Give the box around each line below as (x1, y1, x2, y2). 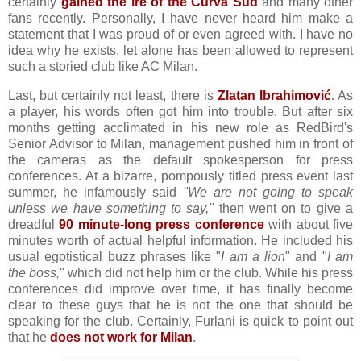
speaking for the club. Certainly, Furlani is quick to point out (8, 314, 353, 329)
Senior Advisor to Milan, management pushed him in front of (8, 137, 353, 151)
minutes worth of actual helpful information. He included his (8, 234, 353, 248)
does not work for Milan (50, 330, 193, 345)
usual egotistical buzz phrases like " (8, 250, 222, 264)
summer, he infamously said (8, 185, 183, 200)
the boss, (8, 266, 60, 280)
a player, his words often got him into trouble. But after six (8, 105, 353, 119)
